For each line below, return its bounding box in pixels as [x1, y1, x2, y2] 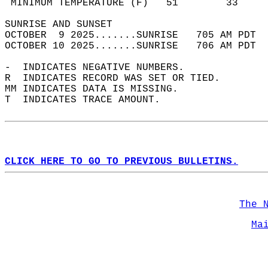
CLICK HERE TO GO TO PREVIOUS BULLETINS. [5, 156, 238, 167]
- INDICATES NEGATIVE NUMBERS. [5, 62, 196, 73]
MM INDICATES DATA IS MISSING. [5, 84, 190, 95]
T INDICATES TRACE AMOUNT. [5, 95, 172, 105]
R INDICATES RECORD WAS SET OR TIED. [5, 73, 232, 84]
